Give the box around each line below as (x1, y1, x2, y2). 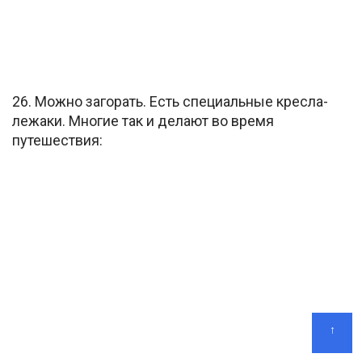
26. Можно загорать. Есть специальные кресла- (12, 93, 328, 111)
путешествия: (12, 132, 103, 149)
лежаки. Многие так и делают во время (12, 112, 274, 130)
